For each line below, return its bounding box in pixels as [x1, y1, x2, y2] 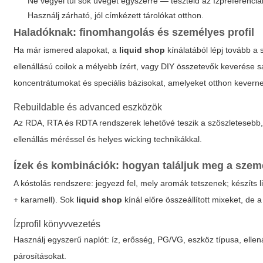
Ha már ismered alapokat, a [14, 45, 120, 55]
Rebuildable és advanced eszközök [14, 102, 163, 112]
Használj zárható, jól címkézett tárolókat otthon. [28, 11, 204, 20]
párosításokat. [14, 251, 67, 261]
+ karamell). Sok [14, 195, 77, 204]
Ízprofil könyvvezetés [14, 219, 101, 229]
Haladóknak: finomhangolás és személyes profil [14, 26, 255, 38]
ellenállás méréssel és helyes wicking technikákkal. [14, 134, 203, 144]
